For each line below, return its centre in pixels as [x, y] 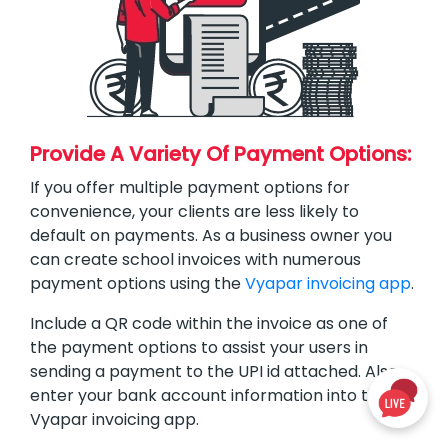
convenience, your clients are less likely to [194, 211]
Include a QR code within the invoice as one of [209, 323]
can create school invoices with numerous [195, 259]
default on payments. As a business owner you [211, 235]
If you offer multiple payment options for [190, 187]
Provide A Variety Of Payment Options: [220, 153]
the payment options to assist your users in [199, 347]
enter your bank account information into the [209, 395]
